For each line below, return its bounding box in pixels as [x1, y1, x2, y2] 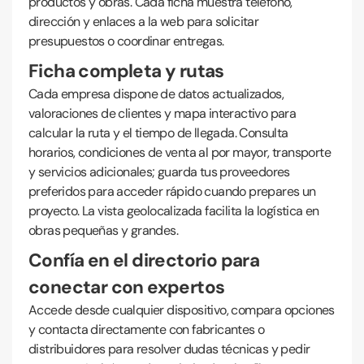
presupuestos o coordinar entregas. [28, 32, 224, 50]
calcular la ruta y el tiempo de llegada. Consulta [28, 124, 288, 141]
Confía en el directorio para [28, 249, 260, 272]
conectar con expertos [28, 275, 225, 299]
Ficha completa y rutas [28, 59, 224, 83]
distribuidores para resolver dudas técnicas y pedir [28, 340, 310, 357]
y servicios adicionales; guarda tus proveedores [28, 163, 290, 180]
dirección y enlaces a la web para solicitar [28, 13, 259, 30]
